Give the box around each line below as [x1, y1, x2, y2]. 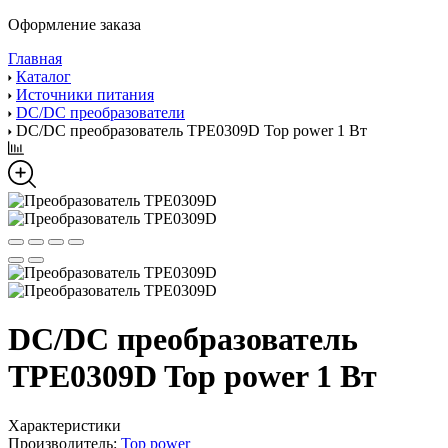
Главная [8, 50, 62, 67]
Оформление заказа [8, 16, 141, 33]
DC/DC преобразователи [16, 104, 185, 121]
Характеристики [8, 416, 121, 434]
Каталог [16, 68, 71, 85]
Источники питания [16, 86, 154, 103]
